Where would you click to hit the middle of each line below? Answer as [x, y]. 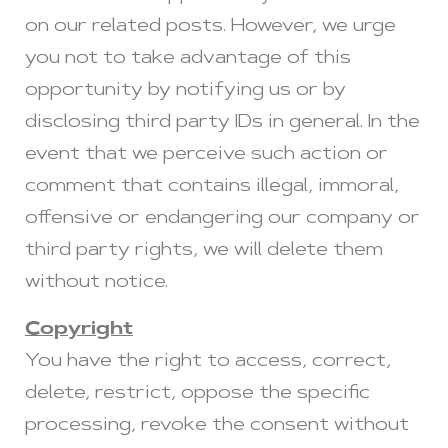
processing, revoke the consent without [217, 425]
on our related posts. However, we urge [210, 27]
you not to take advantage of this [188, 59]
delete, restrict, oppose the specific [197, 393]
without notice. [96, 283]
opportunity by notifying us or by [185, 91]
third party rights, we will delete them [204, 251]
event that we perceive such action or [206, 155]
